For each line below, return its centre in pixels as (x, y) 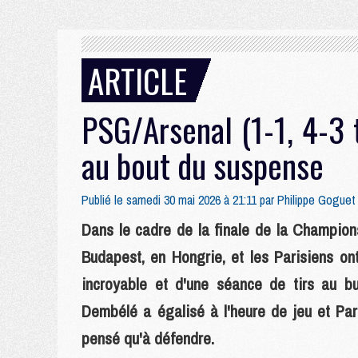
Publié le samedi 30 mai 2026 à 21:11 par (179, 200)
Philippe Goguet (316, 200)
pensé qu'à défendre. (148, 338)
